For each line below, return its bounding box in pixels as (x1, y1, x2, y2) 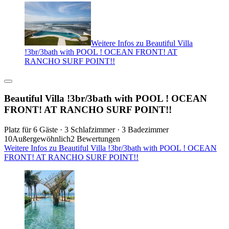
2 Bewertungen (71, 134, 120, 143)
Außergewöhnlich (12, 134, 71, 143)
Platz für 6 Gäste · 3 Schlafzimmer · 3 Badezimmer (4, 125, 169, 134)
